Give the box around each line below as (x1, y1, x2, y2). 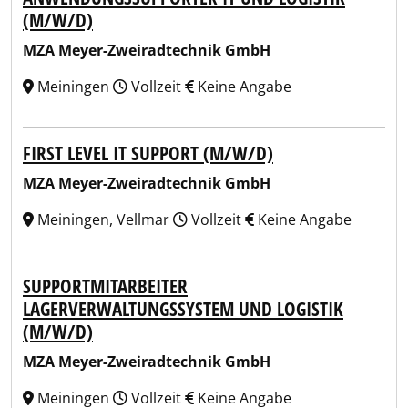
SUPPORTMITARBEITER (23, 273, 188, 299)
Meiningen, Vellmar (34, 209, 173, 229)
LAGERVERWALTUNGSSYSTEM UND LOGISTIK (23, 296, 343, 321)
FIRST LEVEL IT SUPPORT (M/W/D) (23, 140, 273, 166)
